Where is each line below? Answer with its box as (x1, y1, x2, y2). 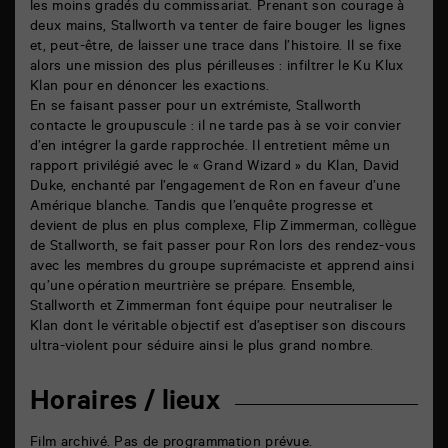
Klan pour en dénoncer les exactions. (30, 80, 270, 96)
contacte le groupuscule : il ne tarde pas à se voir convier (30, 120, 401, 136)
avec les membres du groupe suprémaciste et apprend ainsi (30, 260, 414, 276)
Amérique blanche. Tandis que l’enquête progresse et (30, 200, 374, 216)
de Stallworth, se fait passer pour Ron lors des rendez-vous (30, 240, 416, 256)
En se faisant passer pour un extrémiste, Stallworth (30, 100, 362, 116)
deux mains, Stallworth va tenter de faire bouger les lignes (30, 20, 406, 36)
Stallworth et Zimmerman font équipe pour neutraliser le (30, 300, 393, 316)
